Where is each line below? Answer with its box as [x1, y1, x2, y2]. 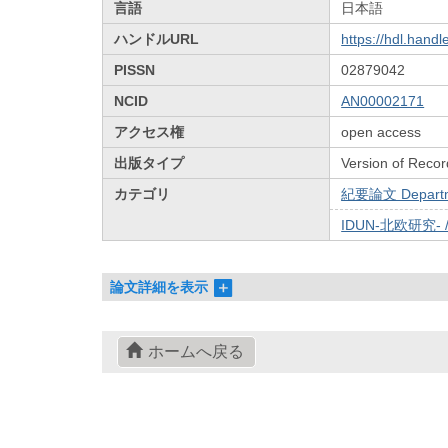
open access [341, 123, 422, 140]
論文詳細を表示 [110, 279, 209, 296]
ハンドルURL [114, 30, 200, 47]
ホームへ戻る [147, 343, 244, 361]
